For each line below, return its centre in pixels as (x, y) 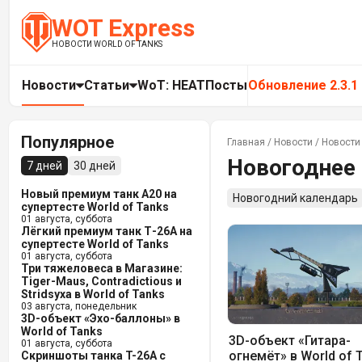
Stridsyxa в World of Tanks (93, 294)
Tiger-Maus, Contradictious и (101, 281)
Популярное (67, 142)
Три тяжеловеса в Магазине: (102, 268)
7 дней (44, 166)
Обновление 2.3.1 (303, 85)
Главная (246, 142)
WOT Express (123, 28)
